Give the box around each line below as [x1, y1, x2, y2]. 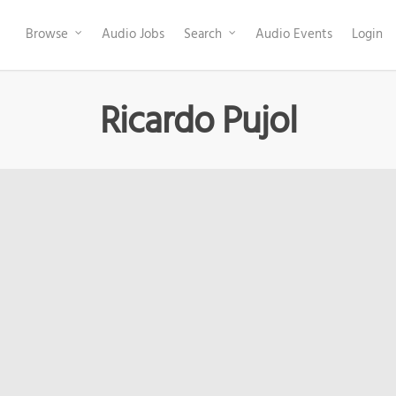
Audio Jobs [102, 24, 164, 45]
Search [184, 24, 222, 45]
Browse [26, 24, 68, 45]
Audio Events [255, 24, 332, 45]
